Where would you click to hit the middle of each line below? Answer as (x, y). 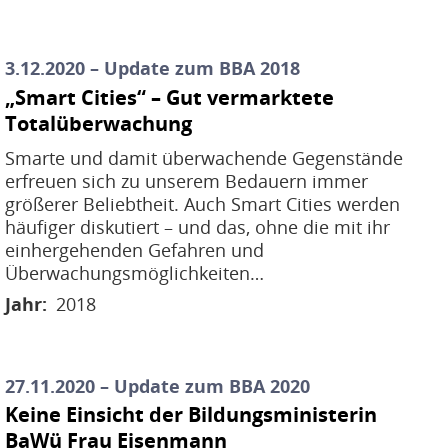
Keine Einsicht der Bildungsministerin (191, 414)
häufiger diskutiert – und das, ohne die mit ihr (198, 226)
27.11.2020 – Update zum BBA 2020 (158, 385)
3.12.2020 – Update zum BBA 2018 (153, 68)
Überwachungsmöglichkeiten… (135, 272)
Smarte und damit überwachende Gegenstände (204, 157)
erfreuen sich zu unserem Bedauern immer (187, 180)
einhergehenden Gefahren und (135, 249)
